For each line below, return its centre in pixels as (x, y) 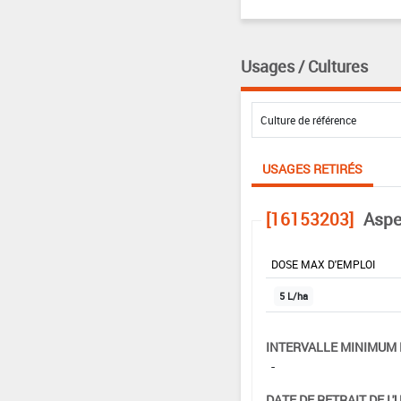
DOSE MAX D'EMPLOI (323, 264)
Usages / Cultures (304, 66)
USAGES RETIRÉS (312, 168)
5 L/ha (293, 296)
